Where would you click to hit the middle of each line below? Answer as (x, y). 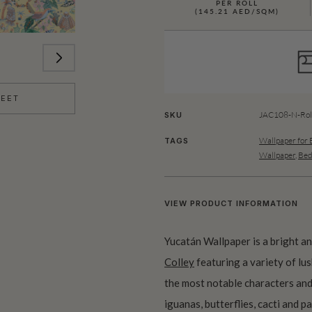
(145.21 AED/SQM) (237, 12)
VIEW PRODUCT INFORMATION (231, 203)
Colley (179, 262)
